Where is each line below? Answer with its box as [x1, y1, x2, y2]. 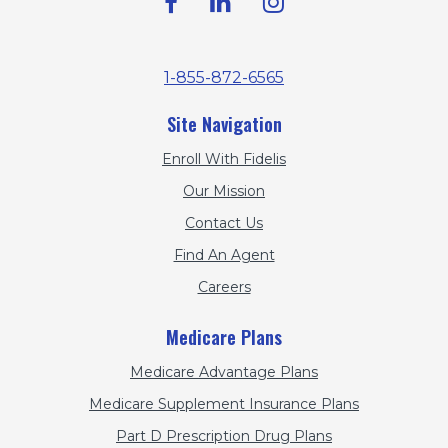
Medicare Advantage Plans [130, 363, 318, 382]
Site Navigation [166, 111, 282, 138]
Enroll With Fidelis [162, 150, 286, 169]
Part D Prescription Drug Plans [116, 427, 332, 446]
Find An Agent [173, 246, 275, 265]
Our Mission [183, 182, 265, 201]
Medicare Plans [166, 324, 282, 351]
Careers [197, 278, 251, 297]
